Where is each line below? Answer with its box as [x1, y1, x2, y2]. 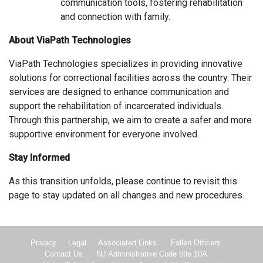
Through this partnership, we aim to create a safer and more [9, 114, 252, 126]
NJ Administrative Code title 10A [96, 249, 207, 258]
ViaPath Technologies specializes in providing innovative [9, 58, 242, 69]
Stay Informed [9, 151, 70, 163]
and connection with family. [60, 11, 170, 22]
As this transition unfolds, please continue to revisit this [9, 175, 237, 187]
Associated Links [98, 238, 157, 247]
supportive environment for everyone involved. [9, 128, 199, 140]
